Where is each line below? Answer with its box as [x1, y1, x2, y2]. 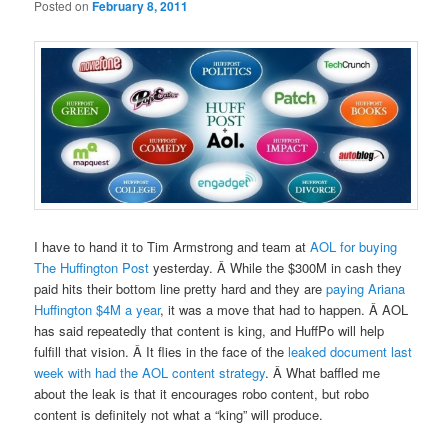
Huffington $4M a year [34, 299, 161, 319]
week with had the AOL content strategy [34, 362, 266, 382]
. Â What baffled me [265, 362, 381, 382]
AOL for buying [310, 236, 398, 256]
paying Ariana [326, 278, 406, 298]
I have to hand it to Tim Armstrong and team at [34, 236, 311, 256]
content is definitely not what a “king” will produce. [34, 404, 324, 424]
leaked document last [288, 341, 413, 361]
